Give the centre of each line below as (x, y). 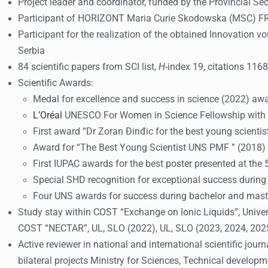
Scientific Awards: (56, 83)
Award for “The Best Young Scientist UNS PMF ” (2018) (149, 148)
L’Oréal (49, 115)
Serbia (31, 51)
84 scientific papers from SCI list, (88, 67)
